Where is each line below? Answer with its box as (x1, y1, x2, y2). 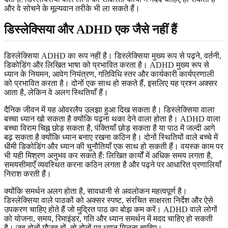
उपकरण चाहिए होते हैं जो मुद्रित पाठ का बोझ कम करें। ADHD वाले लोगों (4, 205, 217, 214)
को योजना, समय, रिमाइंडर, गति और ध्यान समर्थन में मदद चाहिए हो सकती (4, 214, 213, 223)
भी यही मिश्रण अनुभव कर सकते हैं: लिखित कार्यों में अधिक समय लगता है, (4, 151, 213, 160)
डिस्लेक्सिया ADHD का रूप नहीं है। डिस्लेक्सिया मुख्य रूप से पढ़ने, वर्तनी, (4, 51, 221, 60)
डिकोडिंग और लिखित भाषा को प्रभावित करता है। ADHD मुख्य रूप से (4, 60, 209, 69)
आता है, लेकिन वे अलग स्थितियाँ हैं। (4, 88, 108, 97)
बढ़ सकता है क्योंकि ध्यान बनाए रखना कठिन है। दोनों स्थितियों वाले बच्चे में (4, 132, 218, 141)
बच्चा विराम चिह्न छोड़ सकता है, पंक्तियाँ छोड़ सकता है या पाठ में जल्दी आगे (4, 123, 215, 132)
